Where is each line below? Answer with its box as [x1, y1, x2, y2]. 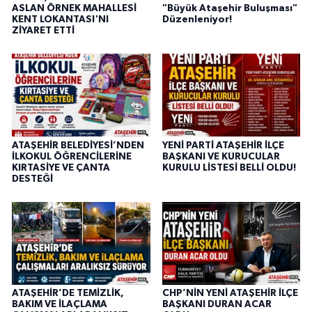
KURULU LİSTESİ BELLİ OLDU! [162, 162, 296, 173]
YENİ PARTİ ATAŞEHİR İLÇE [162, 140, 284, 150]
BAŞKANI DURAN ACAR [162, 299, 272, 310]
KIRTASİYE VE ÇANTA [12, 162, 110, 173]
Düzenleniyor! [162, 14, 232, 24]
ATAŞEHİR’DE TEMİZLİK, [12, 288, 124, 299]
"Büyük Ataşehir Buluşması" [162, 3, 297, 13]
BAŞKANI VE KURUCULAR [162, 151, 280, 162]
